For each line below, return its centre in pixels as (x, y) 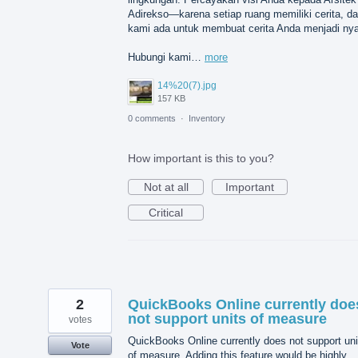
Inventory (207, 119)
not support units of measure (227, 319)
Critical (166, 213)
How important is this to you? (201, 159)
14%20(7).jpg (187, 86)
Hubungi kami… (166, 58)
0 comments (152, 119)
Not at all (166, 187)
